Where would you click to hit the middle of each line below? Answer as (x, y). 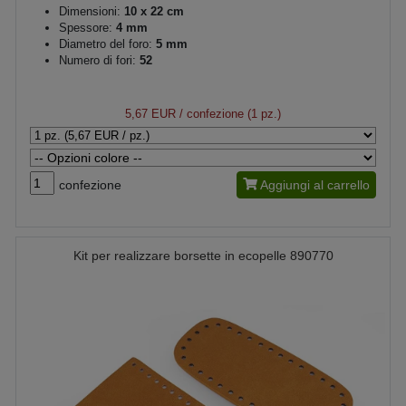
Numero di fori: (99, 60)
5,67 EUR (150, 114)
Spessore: (86, 28)
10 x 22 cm (152, 11)
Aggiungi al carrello (315, 185)
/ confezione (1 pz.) (228, 114)
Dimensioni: (90, 11)
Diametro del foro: (106, 44)
